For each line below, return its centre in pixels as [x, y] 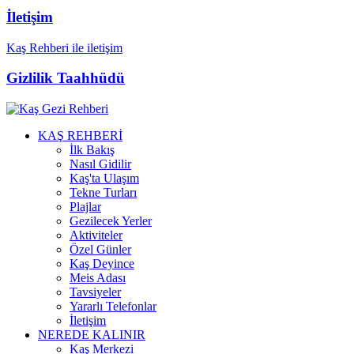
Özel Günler [100, 249]
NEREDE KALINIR [92, 335]
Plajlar [85, 207]
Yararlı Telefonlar [113, 306]
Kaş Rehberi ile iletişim [64, 47]
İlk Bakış [92, 150]
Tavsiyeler [95, 292]
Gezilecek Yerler [111, 221]
